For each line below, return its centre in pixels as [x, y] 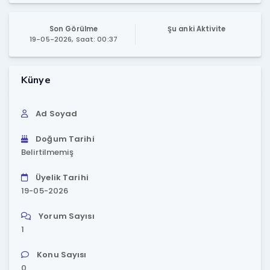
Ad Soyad [57, 114]
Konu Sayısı [62, 255]
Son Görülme [74, 29]
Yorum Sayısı [67, 216]
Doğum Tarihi [65, 139]
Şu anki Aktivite [196, 29]
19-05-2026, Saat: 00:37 [74, 39]
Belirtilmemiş [47, 152]
